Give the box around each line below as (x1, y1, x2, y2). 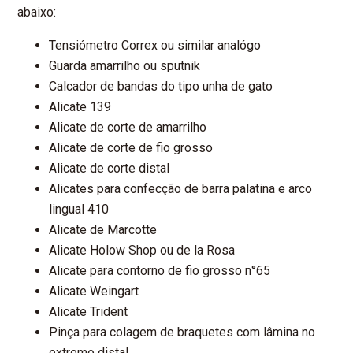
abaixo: (17, 5, 57, 20)
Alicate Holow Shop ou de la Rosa (49, 243, 236, 258)
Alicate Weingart (49, 284, 143, 299)
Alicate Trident (49, 304, 128, 320)
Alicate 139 (49, 99, 112, 115)
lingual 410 (49, 202, 110, 217)
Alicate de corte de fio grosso (49, 140, 214, 156)
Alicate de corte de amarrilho (49, 120, 207, 136)
